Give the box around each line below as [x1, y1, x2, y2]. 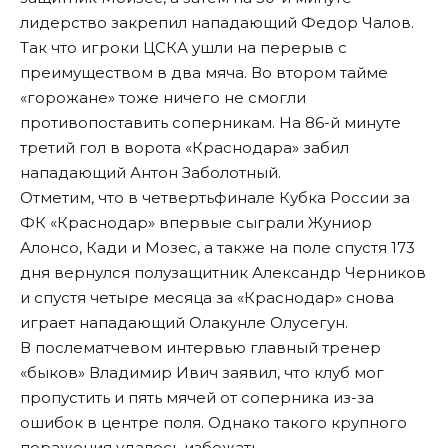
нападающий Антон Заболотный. [20, 163, 281, 183]
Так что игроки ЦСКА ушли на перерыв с [20, 38, 347, 58]
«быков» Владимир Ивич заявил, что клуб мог [20, 363, 384, 383]
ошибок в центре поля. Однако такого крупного [20, 413, 407, 433]
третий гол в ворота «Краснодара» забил [20, 138, 349, 158]
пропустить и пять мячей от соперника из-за [20, 388, 374, 408]
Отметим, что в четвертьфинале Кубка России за [20, 188, 410, 208]
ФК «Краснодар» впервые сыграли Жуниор [20, 213, 372, 233]
